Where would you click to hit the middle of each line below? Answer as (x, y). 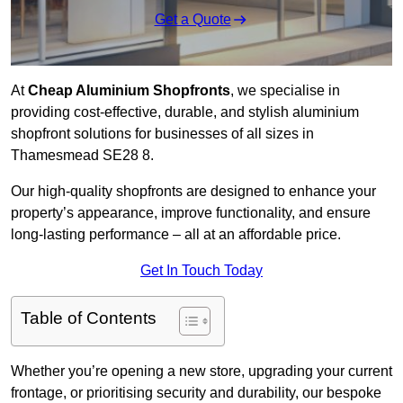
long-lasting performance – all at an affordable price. (176, 235)
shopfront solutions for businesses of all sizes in (162, 134)
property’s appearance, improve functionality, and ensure (191, 213)
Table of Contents (89, 318)
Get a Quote (193, 20)
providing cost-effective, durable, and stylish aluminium (185, 112)
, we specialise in (285, 91)
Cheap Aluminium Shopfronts (129, 91)
